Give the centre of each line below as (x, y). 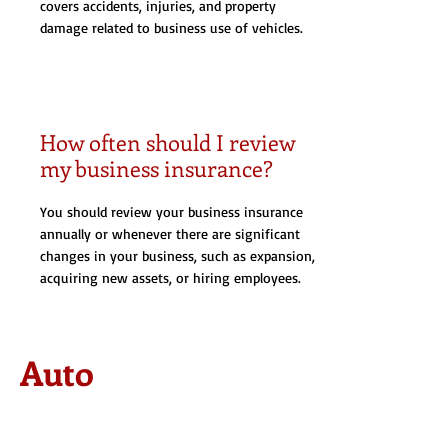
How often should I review (167, 142)
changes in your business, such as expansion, (177, 255)
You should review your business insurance (171, 211)
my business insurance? (156, 168)
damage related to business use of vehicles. (171, 27)
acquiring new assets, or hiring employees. (170, 277)
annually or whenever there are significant (170, 233)
